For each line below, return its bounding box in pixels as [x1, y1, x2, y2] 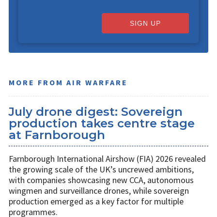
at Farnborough [9, 127, 105, 142]
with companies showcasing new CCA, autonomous [9, 174, 194, 186]
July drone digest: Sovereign [9, 104, 183, 119]
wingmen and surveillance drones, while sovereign [9, 185, 189, 196]
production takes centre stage [9, 116, 195, 130]
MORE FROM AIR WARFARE [9, 77, 128, 87]
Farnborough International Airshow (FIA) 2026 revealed [9, 153, 206, 164]
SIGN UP [130, 19, 161, 27]
